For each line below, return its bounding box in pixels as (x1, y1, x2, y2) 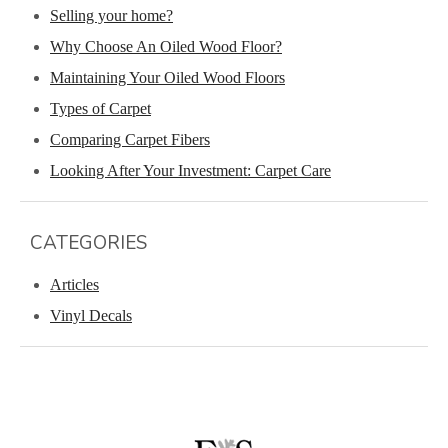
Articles (50, 275, 99, 293)
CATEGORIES (30, 229, 147, 256)
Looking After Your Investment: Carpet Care (50, 161, 331, 179)
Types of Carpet (50, 99, 151, 117)
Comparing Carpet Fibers (50, 130, 210, 148)
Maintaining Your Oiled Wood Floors (50, 68, 285, 86)
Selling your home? (50, 6, 173, 24)
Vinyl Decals (50, 306, 132, 324)
